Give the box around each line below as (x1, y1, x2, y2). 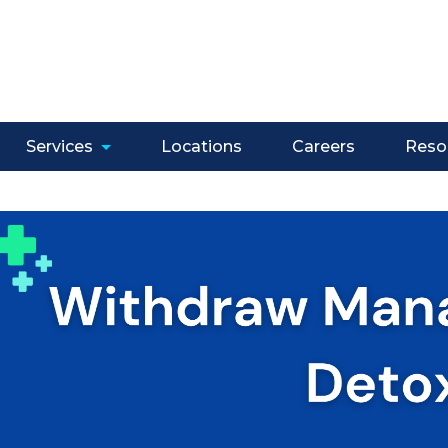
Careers (291, 137, 355, 156)
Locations (160, 137, 242, 156)
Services (25, 137, 93, 156)
